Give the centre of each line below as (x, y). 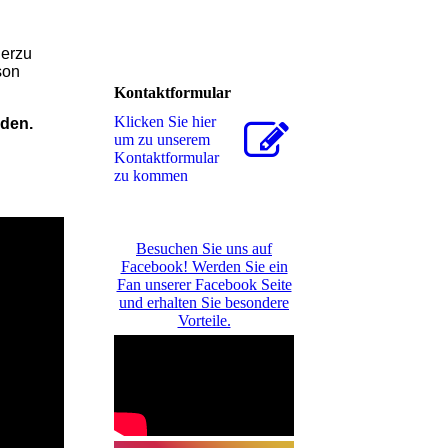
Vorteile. (204, 321)
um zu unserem (162, 140)
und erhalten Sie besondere (204, 303)
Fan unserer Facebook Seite (204, 285)
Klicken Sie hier (165, 122)
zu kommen (151, 176)
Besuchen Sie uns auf (204, 249)
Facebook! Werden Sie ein (204, 267)
